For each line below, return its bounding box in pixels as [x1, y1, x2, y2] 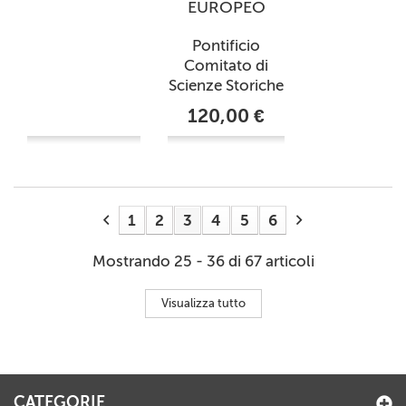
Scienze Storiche [169, 76, 284, 95]
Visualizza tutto [160, 296, 246, 311]
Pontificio [192, 36, 260, 55]
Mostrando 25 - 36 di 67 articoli [92, 252, 314, 271]
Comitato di [184, 56, 268, 75]
